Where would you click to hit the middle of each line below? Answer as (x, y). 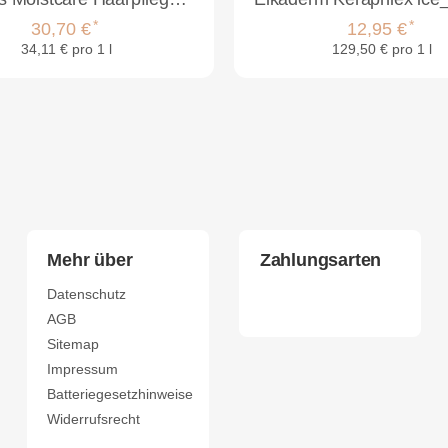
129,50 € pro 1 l (382, 50)
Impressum (83, 369)
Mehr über (90, 259)
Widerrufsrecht (94, 419)
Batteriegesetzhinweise (120, 394)
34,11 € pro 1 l (66, 50)
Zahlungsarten (320, 259)
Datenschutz (87, 294)
